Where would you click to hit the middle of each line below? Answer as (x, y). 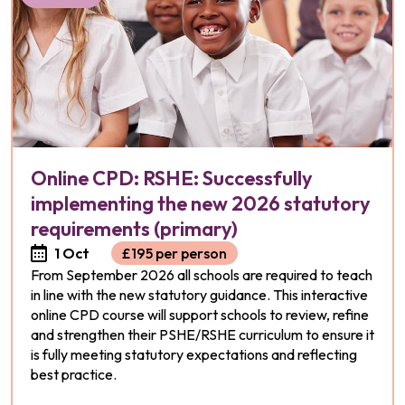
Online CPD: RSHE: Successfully (172, 178)
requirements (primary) (134, 229)
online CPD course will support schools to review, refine (200, 315)
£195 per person (174, 253)
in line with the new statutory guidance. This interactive (199, 295)
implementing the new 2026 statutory (201, 203)
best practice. (74, 374)
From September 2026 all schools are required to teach (202, 275)
